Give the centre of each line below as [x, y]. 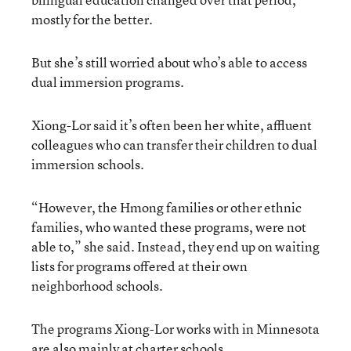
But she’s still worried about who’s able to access [169, 62]
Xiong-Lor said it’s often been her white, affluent [172, 125]
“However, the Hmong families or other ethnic [166, 207]
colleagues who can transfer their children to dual [174, 144]
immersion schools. [88, 164]
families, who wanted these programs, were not [169, 226]
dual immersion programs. [108, 81]
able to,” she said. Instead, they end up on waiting [175, 246]
